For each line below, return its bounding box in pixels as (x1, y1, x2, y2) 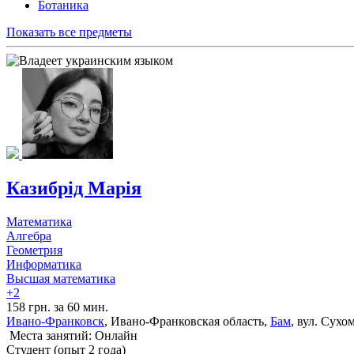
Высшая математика (6, 272, 115, 285)
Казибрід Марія (6, 178, 141, 199)
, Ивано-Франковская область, (104, 314, 270, 328)
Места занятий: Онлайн (6, 329, 137, 342)
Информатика (6, 258, 81, 271)
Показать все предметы (6, 25, 132, 40)
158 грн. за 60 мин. (6, 300, 108, 314)
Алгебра (6, 229, 51, 243)
